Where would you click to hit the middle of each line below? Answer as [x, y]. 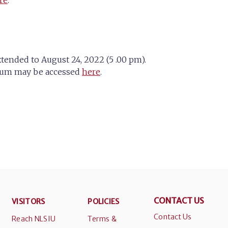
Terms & [102, 219]
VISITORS [28, 202]
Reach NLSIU [34, 219]
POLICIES [104, 202]
